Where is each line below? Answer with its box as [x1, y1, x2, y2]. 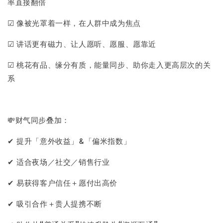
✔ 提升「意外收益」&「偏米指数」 [7, 135, 131, 146]
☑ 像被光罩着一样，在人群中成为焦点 [7, 17, 141, 28]
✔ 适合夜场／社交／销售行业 [7, 156, 112, 167]
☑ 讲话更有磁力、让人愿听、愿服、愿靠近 [7, 38, 156, 49]
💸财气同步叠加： [7, 114, 70, 125]
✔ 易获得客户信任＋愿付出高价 [7, 177, 120, 188]
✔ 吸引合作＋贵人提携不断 [7, 198, 105, 209]
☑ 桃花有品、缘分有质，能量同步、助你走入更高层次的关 [7, 59, 211, 70]
